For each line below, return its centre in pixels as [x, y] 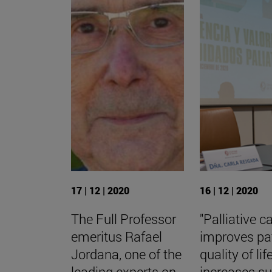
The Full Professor [124, 219]
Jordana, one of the [126, 254]
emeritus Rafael [117, 237]
